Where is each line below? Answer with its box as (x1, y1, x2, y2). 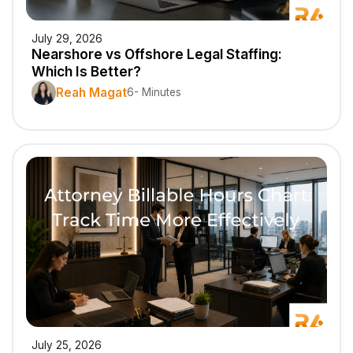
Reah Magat (56, 84, 128, 100)
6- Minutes (127, 86, 182, 99)
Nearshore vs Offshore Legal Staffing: (32, 46, 283, 63)
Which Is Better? (32, 63, 142, 80)
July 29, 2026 (32, 32, 103, 46)
